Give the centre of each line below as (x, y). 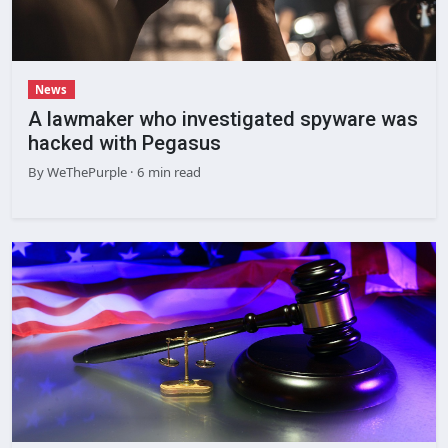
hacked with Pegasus (124, 142)
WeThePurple (85, 171)
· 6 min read (164, 171)
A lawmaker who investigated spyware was (223, 118)
